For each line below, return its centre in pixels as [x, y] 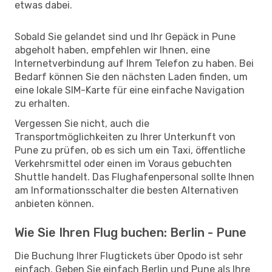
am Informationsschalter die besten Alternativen [127, 190]
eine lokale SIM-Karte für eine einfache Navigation [130, 90]
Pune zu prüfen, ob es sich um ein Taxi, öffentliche [130, 150]
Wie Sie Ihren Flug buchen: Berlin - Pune [131, 232]
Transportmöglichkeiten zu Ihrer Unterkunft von [125, 137]
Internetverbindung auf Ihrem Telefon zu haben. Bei [134, 63]
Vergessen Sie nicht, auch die [82, 123]
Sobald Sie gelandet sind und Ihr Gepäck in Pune [125, 36]
